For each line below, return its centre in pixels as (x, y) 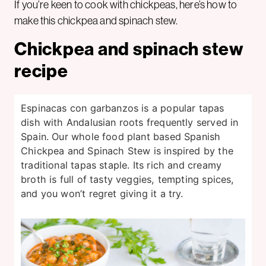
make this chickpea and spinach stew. (96, 20)
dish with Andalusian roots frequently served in (130, 122)
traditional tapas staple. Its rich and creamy (121, 165)
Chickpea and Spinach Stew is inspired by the (127, 151)
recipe (41, 71)
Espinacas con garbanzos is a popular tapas (123, 108)
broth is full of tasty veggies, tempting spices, (128, 179)
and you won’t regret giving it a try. (102, 193)
